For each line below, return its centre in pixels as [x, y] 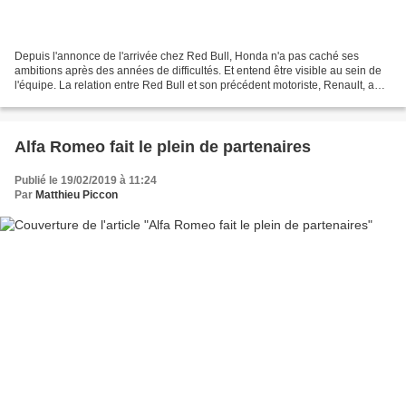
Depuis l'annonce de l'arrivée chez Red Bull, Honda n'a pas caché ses [187, 57]
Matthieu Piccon [77, 195]
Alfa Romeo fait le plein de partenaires [163, 147]
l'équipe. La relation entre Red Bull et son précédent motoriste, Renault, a [194, 86]
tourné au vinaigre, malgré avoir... [97, 100]
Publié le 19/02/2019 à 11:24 [86, 181]
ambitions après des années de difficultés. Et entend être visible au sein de [198, 71]
